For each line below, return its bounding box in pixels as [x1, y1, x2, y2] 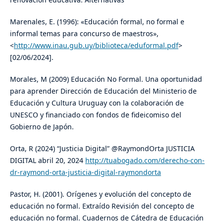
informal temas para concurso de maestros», [9, 29, 159, 39]
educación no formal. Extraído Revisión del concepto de [9, 201, 194, 211]
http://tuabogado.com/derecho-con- [85, 156, 205, 166]
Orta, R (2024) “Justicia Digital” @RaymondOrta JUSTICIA [9, 144, 195, 154]
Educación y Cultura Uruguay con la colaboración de [9, 98, 184, 108]
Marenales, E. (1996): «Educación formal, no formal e [9, 17, 184, 27]
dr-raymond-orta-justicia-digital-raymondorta [9, 167, 161, 177]
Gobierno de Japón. [9, 122, 74, 132]
